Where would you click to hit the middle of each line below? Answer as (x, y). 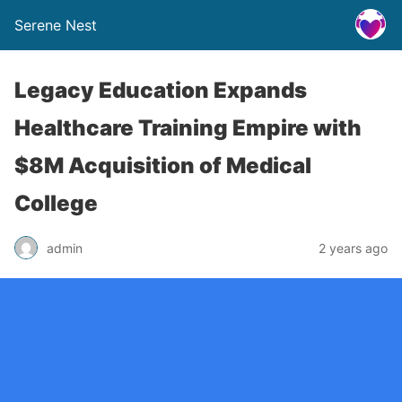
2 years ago (353, 248)
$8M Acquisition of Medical (163, 166)
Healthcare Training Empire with (188, 128)
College (56, 203)
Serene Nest (56, 25)
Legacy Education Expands (161, 90)
